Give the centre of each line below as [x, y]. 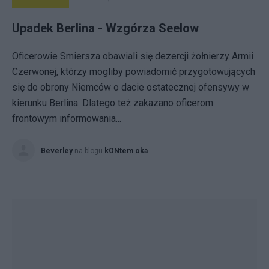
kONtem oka [126, 151]
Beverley [57, 151]
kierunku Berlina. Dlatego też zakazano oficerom [113, 103]
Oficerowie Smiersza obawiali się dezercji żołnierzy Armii [133, 56]
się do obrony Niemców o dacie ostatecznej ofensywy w [131, 87]
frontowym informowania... [67, 119]
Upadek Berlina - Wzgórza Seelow [105, 28]
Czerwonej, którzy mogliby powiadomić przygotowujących [134, 72]
